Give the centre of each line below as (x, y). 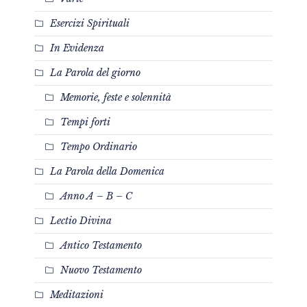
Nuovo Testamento (101, 270)
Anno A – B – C (96, 196)
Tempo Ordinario (99, 146)
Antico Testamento (101, 245)
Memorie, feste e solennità (116, 97)
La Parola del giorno (95, 72)
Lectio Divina (81, 220)
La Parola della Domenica (107, 171)
